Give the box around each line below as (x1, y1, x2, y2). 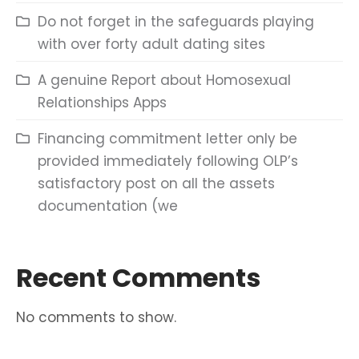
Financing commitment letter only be (38, 129, 297, 148)
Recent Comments (16, 260, 260, 296)
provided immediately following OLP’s (38, 151, 298, 171)
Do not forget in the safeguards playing (38, 12, 314, 31)
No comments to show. (16, 308, 176, 327)
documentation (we (38, 196, 178, 216)
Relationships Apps (38, 93, 167, 112)
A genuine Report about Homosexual (38, 71, 291, 90)
